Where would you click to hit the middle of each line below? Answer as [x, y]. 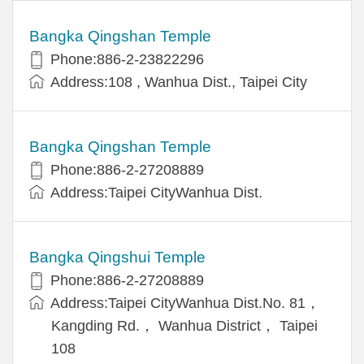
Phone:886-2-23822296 [127, 59]
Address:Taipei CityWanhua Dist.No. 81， [185, 303]
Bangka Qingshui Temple [117, 257]
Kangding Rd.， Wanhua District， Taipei [184, 325]
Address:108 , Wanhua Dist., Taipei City [179, 82]
